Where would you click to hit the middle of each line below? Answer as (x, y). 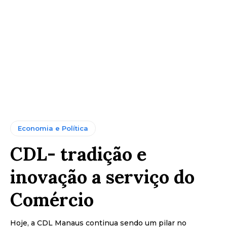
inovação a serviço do (102, 177)
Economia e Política (53, 128)
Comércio (52, 199)
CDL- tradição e (78, 154)
